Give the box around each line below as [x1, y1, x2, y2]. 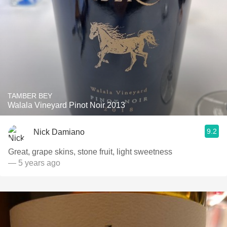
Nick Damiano [33, 127, 85, 136]
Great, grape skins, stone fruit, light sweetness [8, 147, 172, 156]
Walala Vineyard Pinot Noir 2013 [8, 101, 125, 109]
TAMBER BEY [8, 92, 52, 100]
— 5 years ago [8, 159, 60, 167]
